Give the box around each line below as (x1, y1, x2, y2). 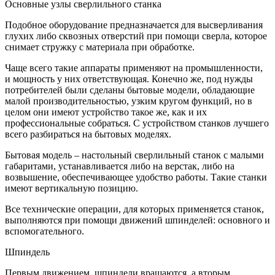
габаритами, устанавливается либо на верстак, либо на (5, 160, 234, 171)
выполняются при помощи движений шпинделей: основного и (5, 214, 270, 225)
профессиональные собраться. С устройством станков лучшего (5, 117, 269, 128)
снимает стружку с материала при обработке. (5, 41, 195, 52)
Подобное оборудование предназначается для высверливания (5, 19, 263, 30)
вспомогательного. (5, 225, 84, 236)
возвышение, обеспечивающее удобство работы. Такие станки (5, 171, 267, 182)
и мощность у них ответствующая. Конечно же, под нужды (5, 73, 253, 84)
